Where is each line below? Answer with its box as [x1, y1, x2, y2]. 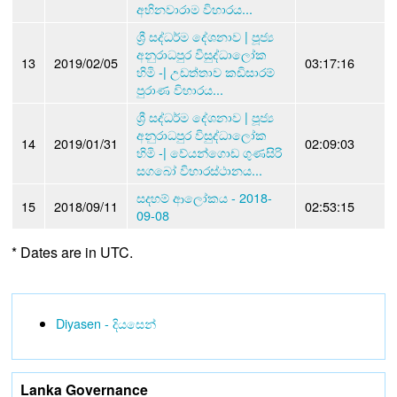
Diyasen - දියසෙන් [55, 313, 156, 332]
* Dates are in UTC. [12, 241, 133, 262]
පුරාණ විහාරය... [136, 79, 223, 98]
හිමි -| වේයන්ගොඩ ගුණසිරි [136, 142, 282, 161]
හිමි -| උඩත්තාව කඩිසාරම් [136, 61, 275, 81]
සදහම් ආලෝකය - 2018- [136, 187, 272, 206]
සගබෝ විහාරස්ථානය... [136, 160, 262, 179]
